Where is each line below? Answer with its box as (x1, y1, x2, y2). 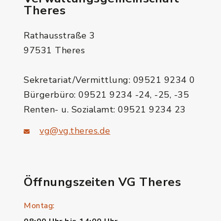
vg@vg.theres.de (39, 125, 110, 137)
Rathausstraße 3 (24, 30, 95, 41)
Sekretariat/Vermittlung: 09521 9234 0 (24, 74, 195, 86)
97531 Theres (24, 44, 85, 56)
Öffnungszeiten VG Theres (24, 174, 181, 190)
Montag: (24, 200, 55, 211)
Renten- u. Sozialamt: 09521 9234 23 (24, 104, 186, 115)
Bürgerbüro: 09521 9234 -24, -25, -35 (24, 89, 189, 101)
